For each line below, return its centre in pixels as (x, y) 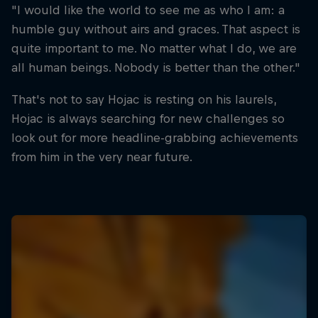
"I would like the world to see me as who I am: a (148, 10)
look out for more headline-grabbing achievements (155, 137)
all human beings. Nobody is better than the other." (156, 67)
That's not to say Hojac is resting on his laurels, (144, 99)
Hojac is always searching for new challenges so (148, 118)
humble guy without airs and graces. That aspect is (156, 29)
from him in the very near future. (102, 157)
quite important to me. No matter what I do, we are (154, 48)
